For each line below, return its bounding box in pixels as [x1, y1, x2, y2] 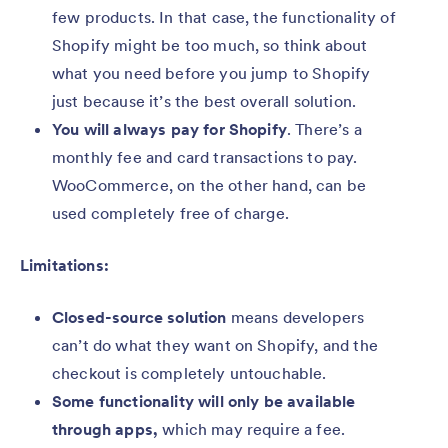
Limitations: [20, 255, 109, 276]
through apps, [52, 419, 163, 440]
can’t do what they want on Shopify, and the [52, 335, 378, 356]
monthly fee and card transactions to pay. [52, 147, 358, 168]
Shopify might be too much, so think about [52, 35, 368, 56]
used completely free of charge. [52, 203, 289, 224]
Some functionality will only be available [52, 391, 356, 412]
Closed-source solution [52, 307, 231, 328]
